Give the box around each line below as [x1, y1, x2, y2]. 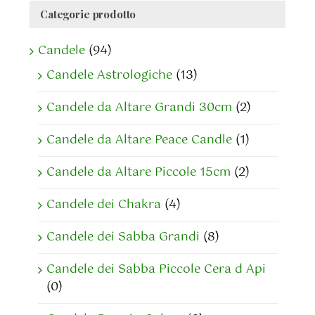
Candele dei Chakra [46, 195, 161, 215]
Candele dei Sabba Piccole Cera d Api [46, 259, 266, 280]
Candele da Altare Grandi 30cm [46, 98, 232, 118]
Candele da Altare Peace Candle [46, 130, 232, 150]
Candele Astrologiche [46, 65, 172, 86]
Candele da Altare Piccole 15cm [46, 162, 231, 183]
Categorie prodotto [40, 7, 136, 22]
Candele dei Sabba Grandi [46, 227, 200, 247]
